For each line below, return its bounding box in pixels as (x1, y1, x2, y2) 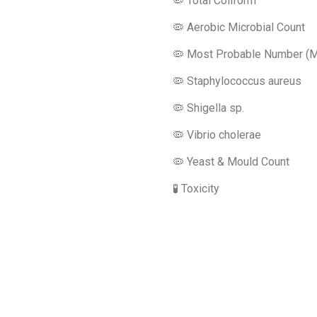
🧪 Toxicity (173, 182, 219, 196)
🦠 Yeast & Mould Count (173, 155, 289, 169)
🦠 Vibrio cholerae (173, 128, 261, 142)
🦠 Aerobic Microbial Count (173, 21, 305, 35)
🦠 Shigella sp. (173, 101, 244, 115)
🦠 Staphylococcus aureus (173, 74, 301, 88)
